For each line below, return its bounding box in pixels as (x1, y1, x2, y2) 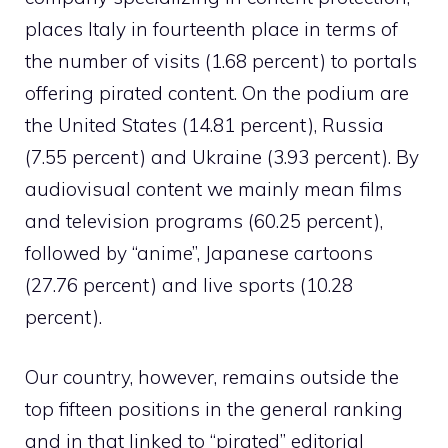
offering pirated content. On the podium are (25, 80, 409, 105)
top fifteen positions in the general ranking (25, 397, 403, 422)
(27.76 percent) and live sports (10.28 (25, 272, 353, 297)
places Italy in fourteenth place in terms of (25, 16, 398, 41)
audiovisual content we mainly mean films (25, 176, 402, 201)
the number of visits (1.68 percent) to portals (25, 48, 417, 73)
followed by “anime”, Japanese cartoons (25, 240, 373, 265)
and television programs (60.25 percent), (25, 208, 383, 233)
